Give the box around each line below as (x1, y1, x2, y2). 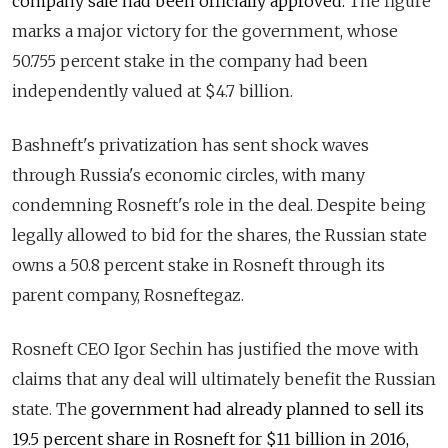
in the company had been (169, 51, 368, 71)
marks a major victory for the (12, 21, 238, 41)
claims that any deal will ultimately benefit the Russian (12, 369, 436, 389)
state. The (12, 399, 87, 419)
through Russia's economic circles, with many (12, 165, 365, 185)
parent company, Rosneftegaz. (12, 285, 244, 305)
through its (294, 255, 385, 275)
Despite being (317, 195, 426, 215)
